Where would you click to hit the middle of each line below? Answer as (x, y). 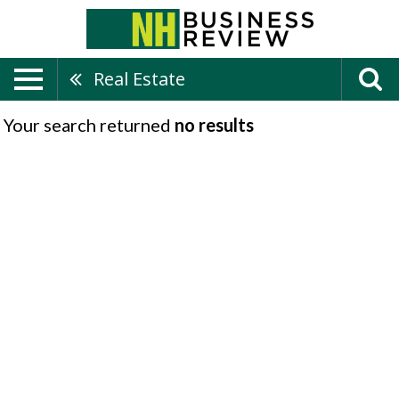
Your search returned (89, 125)
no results (214, 125)
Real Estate (139, 79)
